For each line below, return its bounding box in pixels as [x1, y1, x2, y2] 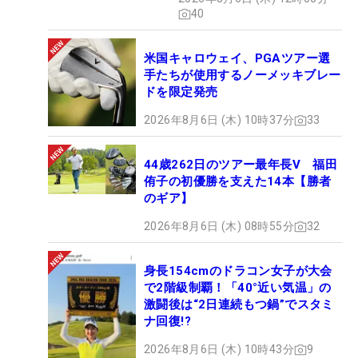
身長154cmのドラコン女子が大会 [144, 264, 332, 279]
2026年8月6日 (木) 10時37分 [144, 113, 294, 127]
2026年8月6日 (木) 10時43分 [144, 343, 294, 356]
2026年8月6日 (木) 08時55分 [144, 220, 294, 233]
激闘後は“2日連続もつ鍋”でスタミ [144, 297, 334, 312]
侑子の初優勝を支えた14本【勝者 [144, 174, 332, 189]
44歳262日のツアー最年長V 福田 [144, 157, 338, 173]
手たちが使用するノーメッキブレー [144, 68, 341, 83]
